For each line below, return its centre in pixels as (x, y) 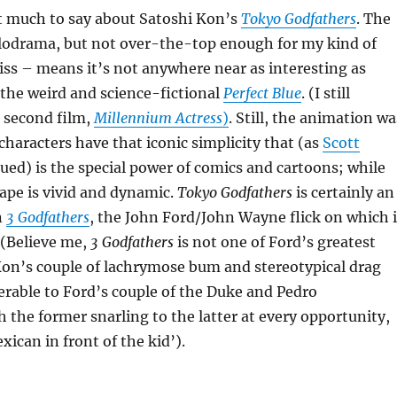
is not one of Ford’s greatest (274, 242)
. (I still (325, 93)
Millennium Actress (158, 118)
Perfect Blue (262, 93)
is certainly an (343, 192)
